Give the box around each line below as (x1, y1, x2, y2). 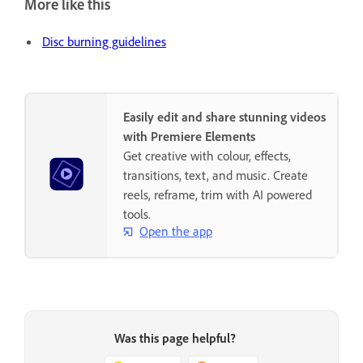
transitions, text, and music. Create (123, 166, 308, 183)
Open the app (139, 223, 212, 240)
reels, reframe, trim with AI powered (123, 186, 312, 203)
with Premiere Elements (123, 127, 255, 144)
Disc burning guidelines (42, 32, 166, 49)
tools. (123, 205, 151, 222)
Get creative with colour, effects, (123, 147, 291, 164)
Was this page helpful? (114, 329, 236, 346)
